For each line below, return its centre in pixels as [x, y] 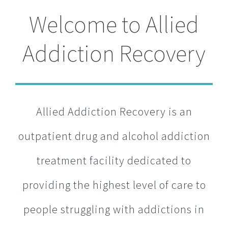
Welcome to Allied [114, 25]
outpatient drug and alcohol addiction [114, 136]
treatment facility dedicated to [114, 160]
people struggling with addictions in [114, 209]
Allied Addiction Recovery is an [114, 111]
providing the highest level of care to [114, 184]
